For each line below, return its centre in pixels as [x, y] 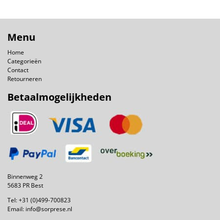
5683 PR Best [25, 185]
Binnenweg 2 [25, 176]
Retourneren [25, 79]
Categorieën [24, 61]
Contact [18, 70]
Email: [16, 209]
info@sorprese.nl [49, 209]
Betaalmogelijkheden [59, 97]
